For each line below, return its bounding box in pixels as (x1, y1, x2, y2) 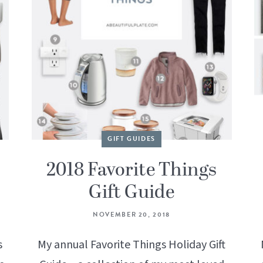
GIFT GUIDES (107, 134, 156, 144)
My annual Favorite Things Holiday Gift (38, 237, 225, 254)
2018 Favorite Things (46, 156, 217, 185)
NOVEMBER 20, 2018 (92, 210, 171, 220)
